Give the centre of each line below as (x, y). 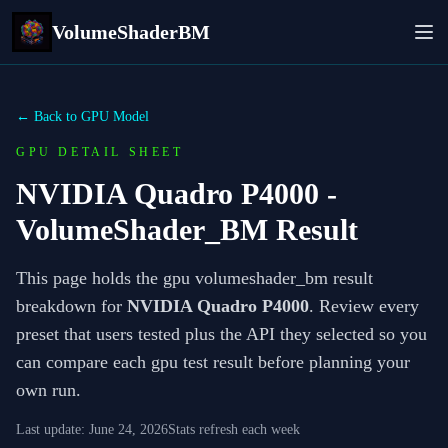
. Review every (364, 306)
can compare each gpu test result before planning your (213, 362)
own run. (48, 390)
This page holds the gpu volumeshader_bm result (194, 278)
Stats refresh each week (234, 429)
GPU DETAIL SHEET (100, 152)
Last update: (50, 429)
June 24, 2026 (128, 429)
